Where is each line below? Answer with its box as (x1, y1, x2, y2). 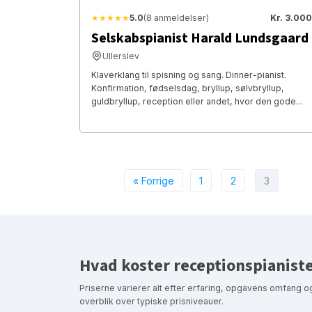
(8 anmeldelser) (143, 12, 209, 23)
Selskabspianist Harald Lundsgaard (91, 28, 309, 48)
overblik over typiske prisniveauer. (79, 295, 224, 306)
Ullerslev (102, 50, 139, 61)
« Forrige (133, 174, 175, 187)
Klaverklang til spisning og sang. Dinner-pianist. (91, 69, 286, 80)
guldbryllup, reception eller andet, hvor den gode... (91, 95, 302, 107)
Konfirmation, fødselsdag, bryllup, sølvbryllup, (91, 82, 284, 93)
